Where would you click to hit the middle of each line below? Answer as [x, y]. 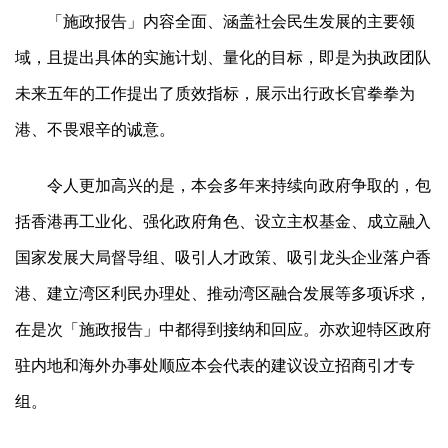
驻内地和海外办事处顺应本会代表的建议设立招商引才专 [215, 365]
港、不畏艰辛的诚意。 [95, 129]
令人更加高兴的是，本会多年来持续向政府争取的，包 [239, 185]
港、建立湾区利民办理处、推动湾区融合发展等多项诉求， [223, 293]
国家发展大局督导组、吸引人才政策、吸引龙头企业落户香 [223, 257]
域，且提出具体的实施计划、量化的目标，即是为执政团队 [223, 57]
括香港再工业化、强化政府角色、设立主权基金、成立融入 [223, 221]
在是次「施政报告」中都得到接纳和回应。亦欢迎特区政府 [223, 329]
